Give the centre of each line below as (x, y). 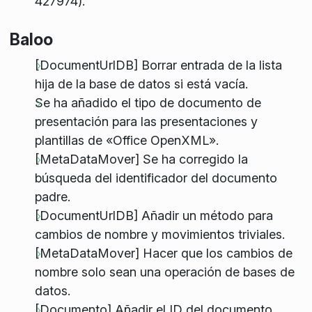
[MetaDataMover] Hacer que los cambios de (163, 253)
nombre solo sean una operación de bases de (164, 272)
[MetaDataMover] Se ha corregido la (141, 159)
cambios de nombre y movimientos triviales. (159, 235)
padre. (52, 197)
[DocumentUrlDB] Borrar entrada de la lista (158, 65)
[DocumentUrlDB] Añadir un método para (154, 216)
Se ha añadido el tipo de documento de (148, 103)
